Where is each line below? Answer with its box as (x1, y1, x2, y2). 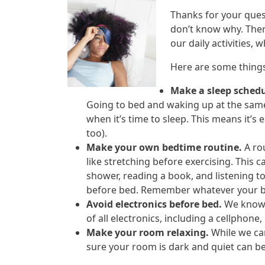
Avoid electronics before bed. (86, 198, 222, 211)
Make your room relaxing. (86, 226, 209, 240)
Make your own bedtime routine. (86, 141, 242, 154)
